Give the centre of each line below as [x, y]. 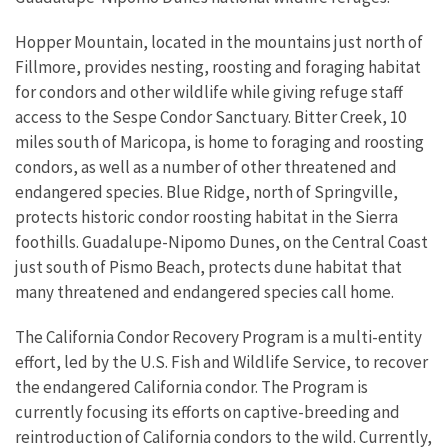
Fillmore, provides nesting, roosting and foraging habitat [218, 67]
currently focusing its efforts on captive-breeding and [207, 412]
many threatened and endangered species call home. [204, 292]
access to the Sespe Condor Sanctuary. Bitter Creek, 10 [210, 117]
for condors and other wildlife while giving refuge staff [209, 92]
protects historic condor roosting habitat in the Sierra [206, 217]
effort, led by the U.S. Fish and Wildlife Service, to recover [221, 362]
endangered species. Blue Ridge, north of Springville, [206, 192]
